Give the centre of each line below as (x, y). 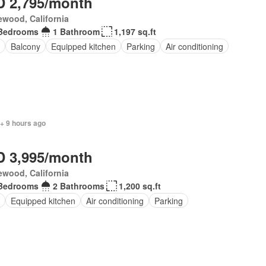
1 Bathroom (76, 31)
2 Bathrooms (78, 186)
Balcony (25, 46)
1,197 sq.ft (135, 31)
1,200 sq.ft (140, 186)
